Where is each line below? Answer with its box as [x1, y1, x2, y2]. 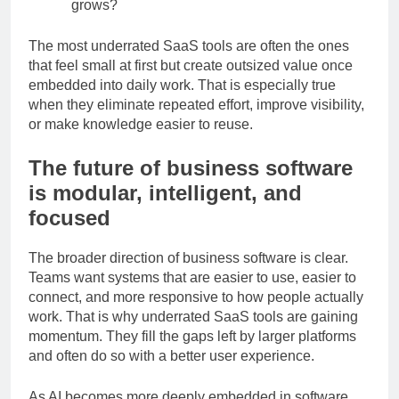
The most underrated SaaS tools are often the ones [28, 53, 349, 69]
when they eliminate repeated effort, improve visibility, [28, 112, 364, 128]
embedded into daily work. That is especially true [28, 93, 336, 109]
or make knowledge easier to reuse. [28, 132, 253, 148]
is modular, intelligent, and [28, 196, 302, 221]
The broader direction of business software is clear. [28, 265, 348, 281]
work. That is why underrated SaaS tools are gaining [28, 324, 358, 340]
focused [28, 221, 110, 246]
